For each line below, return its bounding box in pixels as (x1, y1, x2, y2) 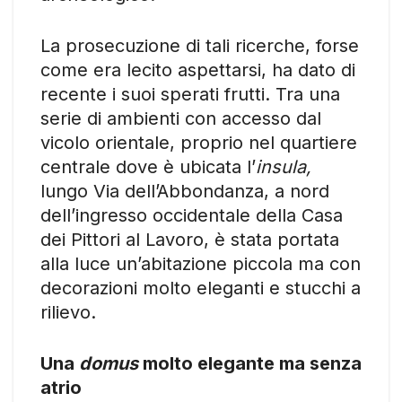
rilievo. (40, 301, 96, 323)
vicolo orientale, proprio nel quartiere (40, 131, 357, 153)
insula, (256, 155, 311, 178)
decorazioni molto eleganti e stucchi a (40, 276, 361, 299)
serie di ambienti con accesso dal (40, 107, 321, 129)
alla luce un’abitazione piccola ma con (40, 252, 361, 275)
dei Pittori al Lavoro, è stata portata (40, 228, 339, 250)
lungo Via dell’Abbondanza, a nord (40, 179, 329, 202)
